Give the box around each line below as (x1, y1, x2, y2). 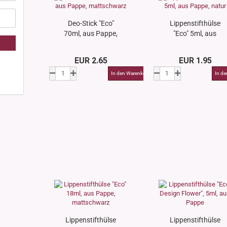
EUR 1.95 (178, 56, 212, 65)
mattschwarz (69, 40, 112, 48)
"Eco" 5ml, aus (173, 29, 217, 37)
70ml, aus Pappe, (64, 29, 118, 37)
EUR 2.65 (74, 56, 108, 65)
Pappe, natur (174, 40, 215, 48)
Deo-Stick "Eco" (67, 19, 114, 27)
